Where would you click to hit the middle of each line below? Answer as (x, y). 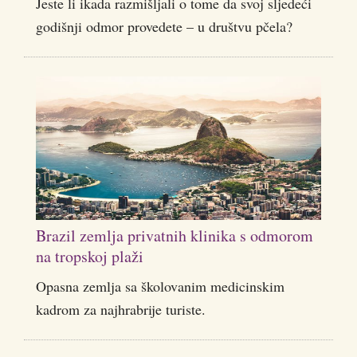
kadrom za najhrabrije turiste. (121, 310)
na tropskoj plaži (90, 257)
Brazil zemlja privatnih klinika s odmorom (175, 236)
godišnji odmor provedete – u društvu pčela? (164, 27)
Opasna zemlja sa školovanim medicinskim (160, 286)
